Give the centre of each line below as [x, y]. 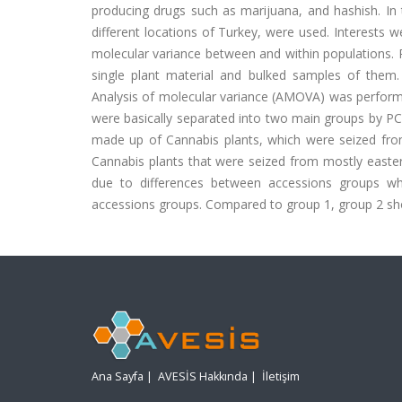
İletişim [281, 377]
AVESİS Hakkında [203, 377]
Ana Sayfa [118, 377]
